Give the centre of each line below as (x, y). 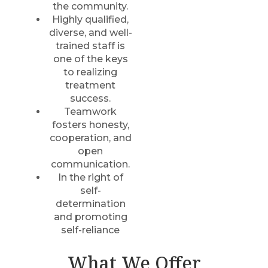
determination (90, 204)
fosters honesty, (90, 125)
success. (90, 98)
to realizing (90, 72)
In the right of (90, 177)
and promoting (90, 217)
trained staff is (90, 46)
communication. (90, 164)
